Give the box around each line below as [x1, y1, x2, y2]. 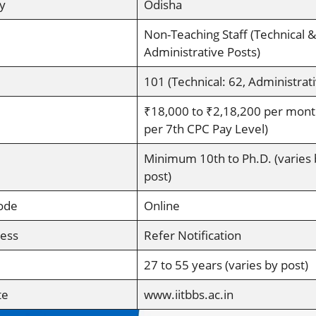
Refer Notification [143, 226, 241, 243]
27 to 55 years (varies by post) [143, 256, 308, 273]
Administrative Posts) [143, 43, 260, 60]
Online [143, 197, 180, 214]
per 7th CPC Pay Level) [143, 120, 268, 137]
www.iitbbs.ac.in [143, 286, 233, 303]
